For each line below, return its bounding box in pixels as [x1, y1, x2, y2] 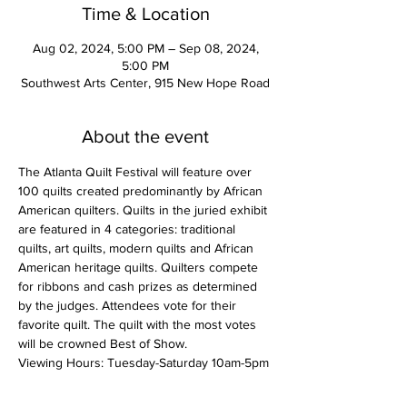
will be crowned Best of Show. [18, 335, 187, 351]
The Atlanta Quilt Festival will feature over [18, 164, 255, 179]
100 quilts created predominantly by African [18, 183, 266, 198]
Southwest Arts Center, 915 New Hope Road [21, 74, 270, 90]
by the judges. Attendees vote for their [18, 297, 240, 313]
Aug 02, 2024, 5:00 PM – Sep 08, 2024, [32, 40, 259, 55]
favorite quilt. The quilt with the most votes [18, 316, 260, 332]
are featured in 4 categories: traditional [18, 221, 239, 236]
